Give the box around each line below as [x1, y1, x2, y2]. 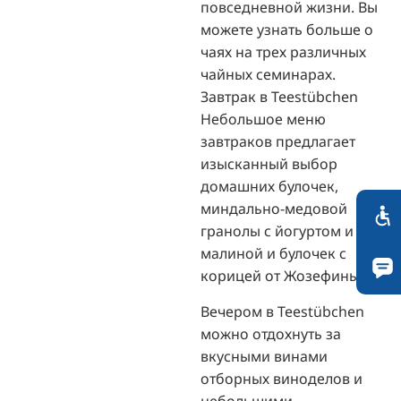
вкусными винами [200, 346, 328, 366]
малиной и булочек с [200, 243, 346, 264]
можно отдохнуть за [200, 323, 341, 344]
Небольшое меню [200, 109, 326, 130]
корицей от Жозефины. [200, 266, 363, 286]
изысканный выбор [200, 154, 337, 175]
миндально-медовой [200, 199, 347, 219]
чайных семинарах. [200, 64, 336, 85]
